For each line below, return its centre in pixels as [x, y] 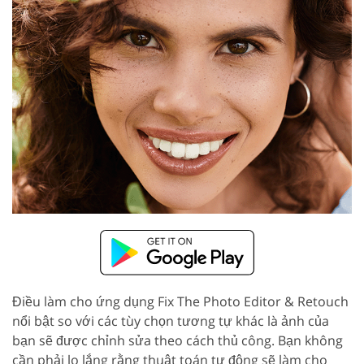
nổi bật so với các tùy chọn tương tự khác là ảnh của [171, 321]
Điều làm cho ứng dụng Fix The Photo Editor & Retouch [180, 301]
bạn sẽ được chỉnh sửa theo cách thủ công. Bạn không [178, 340]
